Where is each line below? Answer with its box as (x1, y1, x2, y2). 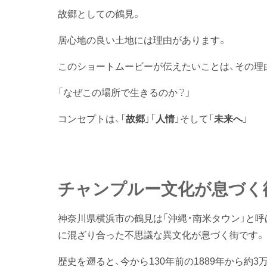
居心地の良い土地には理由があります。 (58, 32, 227, 46)
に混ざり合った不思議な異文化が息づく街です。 (58, 227, 265, 241)
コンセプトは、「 (58, 111, 126, 125)
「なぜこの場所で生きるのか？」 (58, 85, 191, 99)
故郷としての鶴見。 (58, 6, 141, 20)
